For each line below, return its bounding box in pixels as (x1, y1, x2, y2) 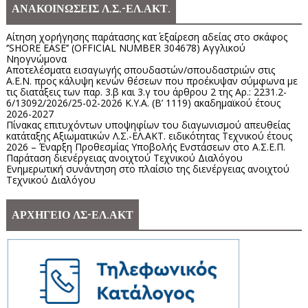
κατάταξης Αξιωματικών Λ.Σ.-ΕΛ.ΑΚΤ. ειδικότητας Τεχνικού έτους (5, 129, 292, 143)
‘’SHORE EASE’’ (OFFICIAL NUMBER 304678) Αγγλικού (5, 41, 245, 55)
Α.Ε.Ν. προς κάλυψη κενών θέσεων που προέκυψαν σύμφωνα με (5, 74, 298, 88)
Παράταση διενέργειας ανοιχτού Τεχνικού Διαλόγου (5, 151, 243, 165)
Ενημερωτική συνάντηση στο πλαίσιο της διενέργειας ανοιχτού (5, 162, 289, 176)
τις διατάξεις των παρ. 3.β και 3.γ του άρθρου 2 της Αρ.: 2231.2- (5, 85, 287, 99)
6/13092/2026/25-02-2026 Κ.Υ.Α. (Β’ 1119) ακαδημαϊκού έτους (5, 96, 280, 110)
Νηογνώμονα (5, 52, 67, 66)
